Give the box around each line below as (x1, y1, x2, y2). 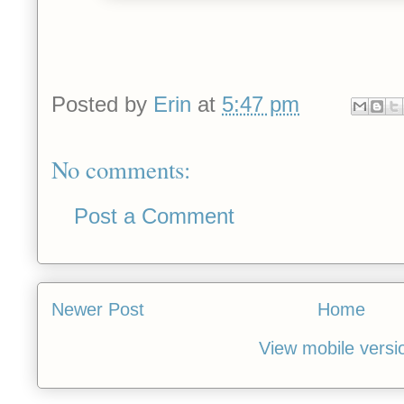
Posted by (51, 91, 153, 116)
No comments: (51, 152, 190, 186)
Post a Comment (74, 203, 234, 228)
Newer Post (51, 299, 144, 320)
